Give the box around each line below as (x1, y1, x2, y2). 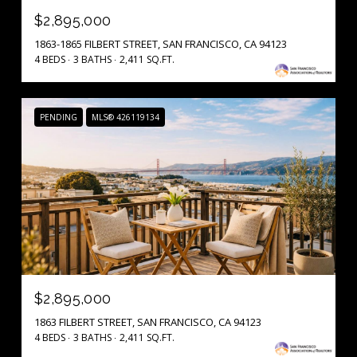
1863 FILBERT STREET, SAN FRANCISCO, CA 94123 (34, 314, 261, 329)
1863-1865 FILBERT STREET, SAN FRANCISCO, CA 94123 (34, 36, 287, 51)
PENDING (40, 111, 77, 123)
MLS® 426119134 (92, 111, 159, 123)
